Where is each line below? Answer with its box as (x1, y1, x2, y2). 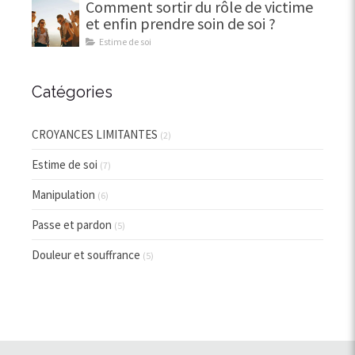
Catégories (32, 82, 113, 102)
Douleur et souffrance (32, 247, 140, 263)
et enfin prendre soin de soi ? (86, 13, 276, 34)
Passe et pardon (32, 217, 112, 233)
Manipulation (32, 187, 95, 203)
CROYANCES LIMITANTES (32, 127, 158, 143)
